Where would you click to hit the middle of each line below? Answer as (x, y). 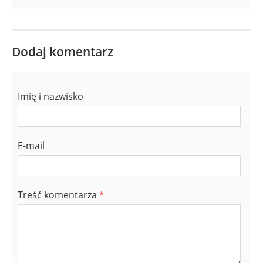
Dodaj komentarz (63, 51)
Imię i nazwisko (50, 97)
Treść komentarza (57, 195)
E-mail (31, 146)
